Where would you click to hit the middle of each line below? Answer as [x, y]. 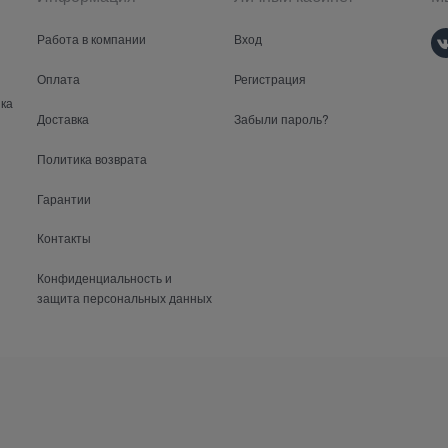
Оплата [59, 78]
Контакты [64, 238]
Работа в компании [92, 39]
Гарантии [64, 198]
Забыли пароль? [282, 118]
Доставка [63, 118]
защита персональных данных [125, 298]
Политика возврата [92, 158]
